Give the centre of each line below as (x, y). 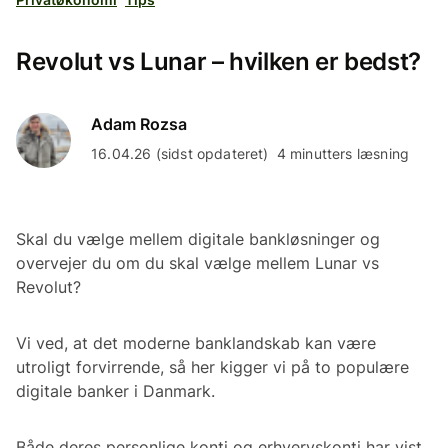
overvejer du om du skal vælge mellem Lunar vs (197, 262)
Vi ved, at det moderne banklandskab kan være (196, 342)
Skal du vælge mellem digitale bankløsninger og (198, 238)
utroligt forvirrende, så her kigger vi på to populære (212, 366)
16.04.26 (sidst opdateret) (180, 153)
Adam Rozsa (139, 123)
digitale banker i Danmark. (115, 390)
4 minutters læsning (343, 153)
